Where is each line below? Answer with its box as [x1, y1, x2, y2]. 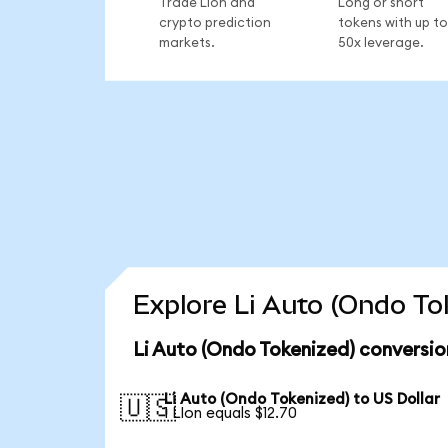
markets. [158, 35, 215, 50]
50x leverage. [337, 35, 424, 50]
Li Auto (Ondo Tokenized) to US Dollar [164, 392, 441, 408]
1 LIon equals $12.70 [164, 406, 298, 422]
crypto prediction [158, 15, 271, 30]
